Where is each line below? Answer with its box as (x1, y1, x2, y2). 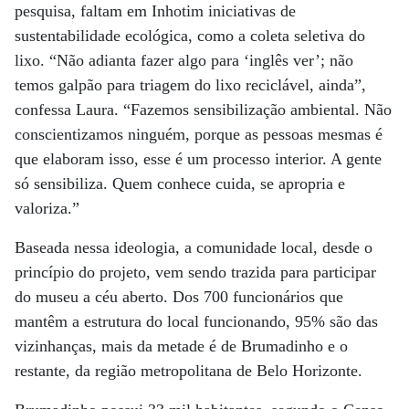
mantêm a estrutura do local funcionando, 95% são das (15, 312, 378, 330)
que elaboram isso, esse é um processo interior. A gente (15, 150, 382, 168)
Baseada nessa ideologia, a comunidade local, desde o (15, 238, 372, 257)
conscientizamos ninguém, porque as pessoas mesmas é (15, 125, 383, 143)
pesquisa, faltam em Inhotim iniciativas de (15, 2, 296, 20)
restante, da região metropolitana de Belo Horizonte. (15, 362, 362, 380)
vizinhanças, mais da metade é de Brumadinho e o (15, 337, 348, 355)
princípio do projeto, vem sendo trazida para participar (15, 263, 376, 281)
